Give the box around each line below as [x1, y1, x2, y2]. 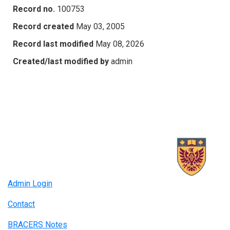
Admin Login [8, 179, 52, 189]
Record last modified [13, 39, 93, 49]
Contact [8, 199, 35, 209]
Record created [13, 21, 74, 31]
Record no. [13, 4, 55, 14]
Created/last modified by [13, 56, 109, 66]
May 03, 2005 [76, 21, 125, 31]
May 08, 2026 [95, 39, 144, 49]
